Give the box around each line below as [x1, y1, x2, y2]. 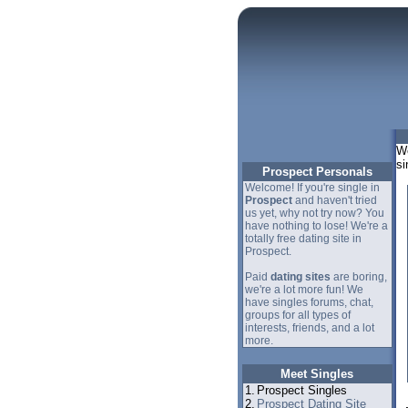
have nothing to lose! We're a [244, 219, 388, 232]
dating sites [270, 270, 331, 283]
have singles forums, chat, [244, 296, 373, 309]
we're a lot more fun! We [244, 283, 363, 296]
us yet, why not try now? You [244, 207, 384, 219]
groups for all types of [244, 309, 351, 321]
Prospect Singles [256, 383, 347, 397]
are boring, [330, 270, 387, 283]
